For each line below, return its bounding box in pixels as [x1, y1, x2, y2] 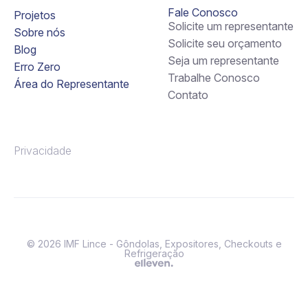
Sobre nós [14, 25, 65, 40]
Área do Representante [14, 77, 129, 91]
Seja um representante [168, 54, 279, 68]
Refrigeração [124, 247, 184, 260]
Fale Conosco [168, 5, 238, 20]
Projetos [14, 8, 56, 23]
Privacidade [14, 144, 71, 158]
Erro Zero [14, 60, 60, 74]
